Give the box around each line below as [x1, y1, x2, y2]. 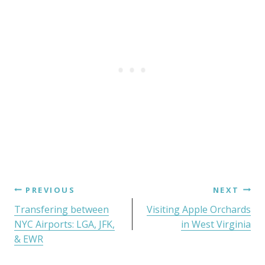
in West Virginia [181, 217, 251, 231]
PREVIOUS [25, 184, 76, 195]
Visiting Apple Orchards [147, 202, 251, 216]
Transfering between [14, 202, 109, 216]
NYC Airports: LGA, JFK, [14, 217, 115, 231]
